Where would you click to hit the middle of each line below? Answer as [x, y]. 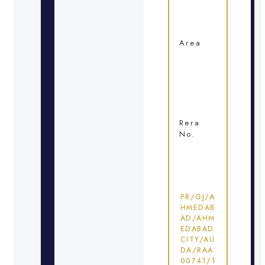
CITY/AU [198, 239]
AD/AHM [198, 218]
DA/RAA [197, 250]
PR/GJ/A [198, 197]
